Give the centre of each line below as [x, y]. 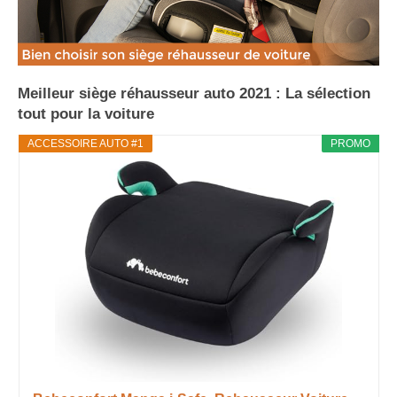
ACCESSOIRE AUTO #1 [85, 143]
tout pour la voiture [86, 113]
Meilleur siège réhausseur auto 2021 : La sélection [194, 93]
